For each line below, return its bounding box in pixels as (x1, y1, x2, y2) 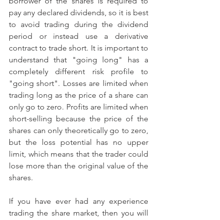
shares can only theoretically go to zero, (9, 126, 148, 135)
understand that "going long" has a (9, 55, 148, 64)
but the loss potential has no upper (9, 137, 148, 147)
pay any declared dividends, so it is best (9, 8, 148, 17)
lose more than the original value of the (9, 161, 148, 170)
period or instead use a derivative (9, 31, 148, 41)
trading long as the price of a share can (9, 90, 148, 100)
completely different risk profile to (9, 67, 148, 76)
